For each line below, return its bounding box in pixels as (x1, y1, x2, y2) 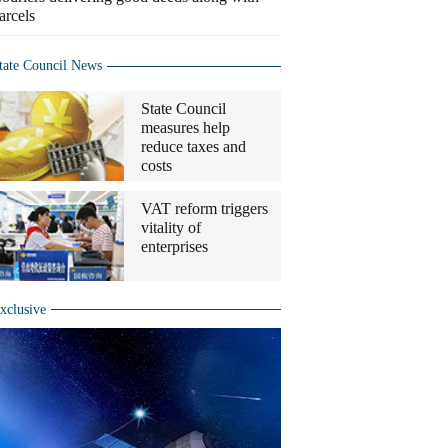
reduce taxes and (141, 138, 246, 155)
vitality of (141, 219, 201, 236)
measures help (141, 119, 230, 136)
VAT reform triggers (141, 200, 268, 217)
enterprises (141, 238, 208, 255)
